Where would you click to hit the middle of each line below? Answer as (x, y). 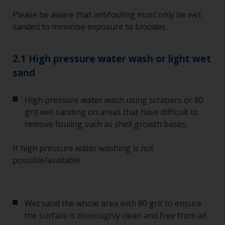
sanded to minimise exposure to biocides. (90, 27)
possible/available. (47, 160)
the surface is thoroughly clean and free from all (116, 216)
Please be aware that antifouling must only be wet (107, 15)
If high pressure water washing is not (83, 148)
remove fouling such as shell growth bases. (106, 124)
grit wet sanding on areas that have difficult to (111, 112)
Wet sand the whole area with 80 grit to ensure (113, 204)
